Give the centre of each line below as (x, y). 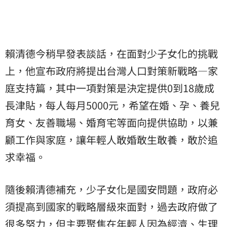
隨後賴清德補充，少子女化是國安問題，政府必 (111, 189)
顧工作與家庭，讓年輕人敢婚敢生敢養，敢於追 (111, 139)
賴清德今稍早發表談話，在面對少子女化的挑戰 (111, 53)
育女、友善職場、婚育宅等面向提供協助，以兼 (111, 122)
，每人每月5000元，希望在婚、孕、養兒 (128, 105)
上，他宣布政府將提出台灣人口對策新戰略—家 (111, 70)
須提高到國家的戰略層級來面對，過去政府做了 (111, 206)
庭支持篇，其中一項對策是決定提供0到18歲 (105, 88)
